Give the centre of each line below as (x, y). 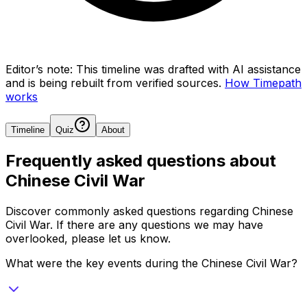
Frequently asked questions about (141, 160)
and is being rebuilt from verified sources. (113, 83)
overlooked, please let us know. (88, 238)
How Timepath (263, 83)
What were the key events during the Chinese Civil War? (151, 263)
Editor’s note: (39, 69)
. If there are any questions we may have (157, 224)
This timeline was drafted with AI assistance (188, 69)
